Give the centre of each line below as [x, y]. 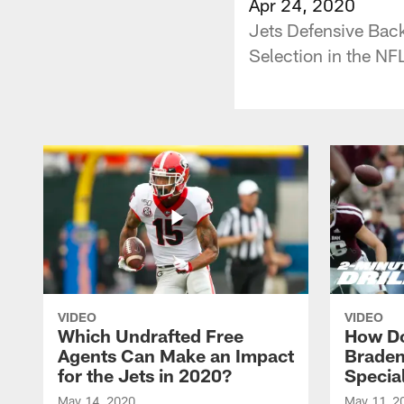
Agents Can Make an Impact [176, 355]
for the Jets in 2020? [145, 375]
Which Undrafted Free [151, 335]
